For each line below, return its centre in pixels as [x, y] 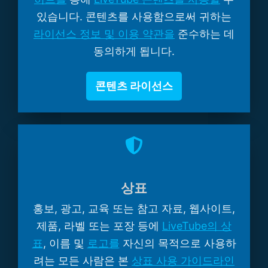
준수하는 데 [205, 34]
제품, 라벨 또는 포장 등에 [99, 226]
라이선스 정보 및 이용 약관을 [104, 34]
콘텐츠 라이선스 [134, 86]
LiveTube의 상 [197, 226]
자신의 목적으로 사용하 [178, 243]
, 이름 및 [65, 243]
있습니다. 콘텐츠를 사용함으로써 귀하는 [134, 17]
